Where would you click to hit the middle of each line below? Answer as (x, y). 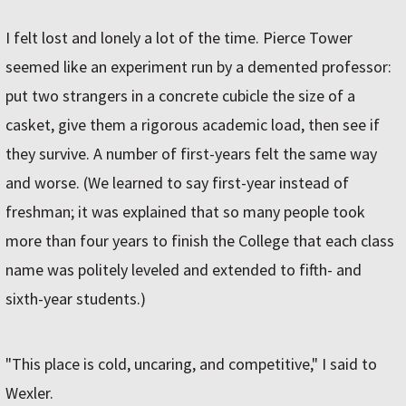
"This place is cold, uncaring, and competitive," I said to (191, 364)
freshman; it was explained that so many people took (185, 212)
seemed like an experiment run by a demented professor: (198, 67)
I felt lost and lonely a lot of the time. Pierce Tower (179, 38)
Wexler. (29, 393)
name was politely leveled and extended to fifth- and (184, 270)
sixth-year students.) (76, 299)
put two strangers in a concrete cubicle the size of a (180, 96)
